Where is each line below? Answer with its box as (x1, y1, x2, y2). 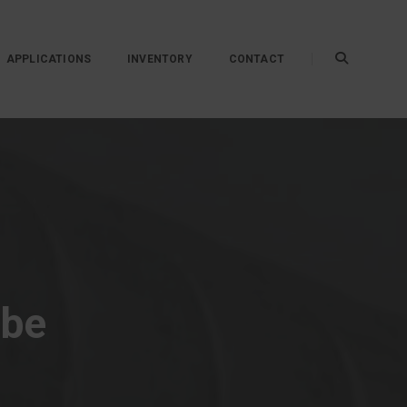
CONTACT (228, 53, 284, 65)
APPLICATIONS (5, 53, 92, 65)
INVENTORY (127, 53, 193, 65)
